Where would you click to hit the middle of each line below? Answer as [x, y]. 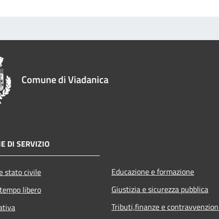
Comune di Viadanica [65, 79]
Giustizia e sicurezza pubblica [160, 189]
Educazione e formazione [153, 171]
